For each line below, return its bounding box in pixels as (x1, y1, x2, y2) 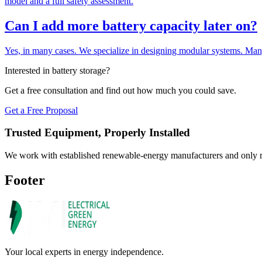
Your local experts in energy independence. (5, 246, 164, 257)
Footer (5, 172, 45, 188)
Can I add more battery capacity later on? (5, 18, 257, 33)
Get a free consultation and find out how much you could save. (5, 85, 236, 95)
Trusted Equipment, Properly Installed (5, 126, 190, 139)
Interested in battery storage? (5, 65, 110, 75)
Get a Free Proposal (5, 105, 78, 115)
